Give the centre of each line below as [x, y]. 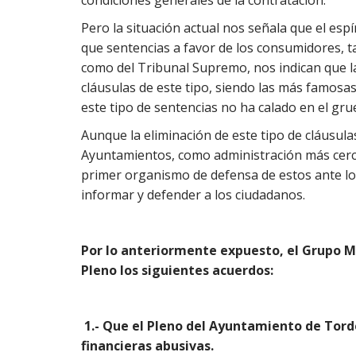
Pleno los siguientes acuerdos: [177, 270]
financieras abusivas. [147, 346]
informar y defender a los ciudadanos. [193, 195]
